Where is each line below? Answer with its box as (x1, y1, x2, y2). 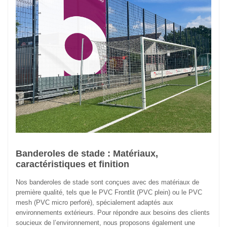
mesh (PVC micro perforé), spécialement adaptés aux (16, 199, 173, 207)
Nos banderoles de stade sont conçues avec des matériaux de (16, 178, 199, 186)
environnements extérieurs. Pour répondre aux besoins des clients (16, 209, 210, 217)
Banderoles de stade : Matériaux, (16, 148, 158, 159)
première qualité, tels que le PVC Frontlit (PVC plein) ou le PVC (16, 188, 202, 197)
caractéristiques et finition (16, 159, 129, 170)
